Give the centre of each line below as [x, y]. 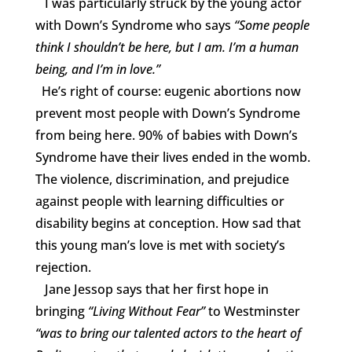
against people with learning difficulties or [159, 201]
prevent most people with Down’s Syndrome [167, 113]
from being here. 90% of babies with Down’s [166, 135]
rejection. [63, 267]
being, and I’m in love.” [97, 69]
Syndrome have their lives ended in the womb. [172, 157]
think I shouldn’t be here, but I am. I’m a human [167, 47]
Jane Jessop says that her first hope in [152, 289]
